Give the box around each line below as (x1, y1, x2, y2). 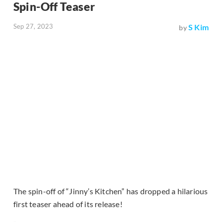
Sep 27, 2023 (13, 22, 54, 31)
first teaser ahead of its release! (13, 199, 122, 209)
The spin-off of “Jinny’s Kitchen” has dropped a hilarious (13, 186, 208, 196)
